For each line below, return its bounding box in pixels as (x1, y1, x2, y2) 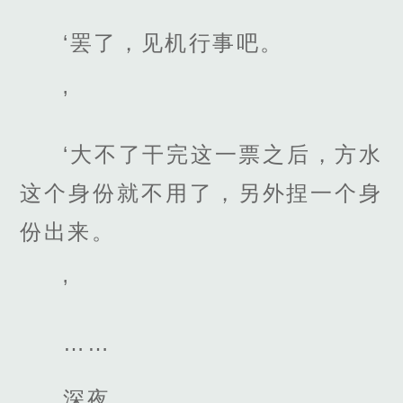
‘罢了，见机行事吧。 (63, 30, 284, 55)
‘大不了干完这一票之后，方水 (63, 141, 383, 166)
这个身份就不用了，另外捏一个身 (20, 180, 383, 205)
